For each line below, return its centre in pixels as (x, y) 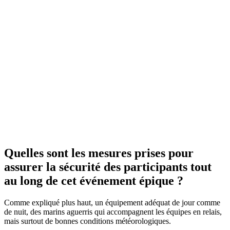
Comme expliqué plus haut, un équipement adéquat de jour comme (112, 202)
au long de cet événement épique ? (94, 180)
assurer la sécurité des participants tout (108, 167)
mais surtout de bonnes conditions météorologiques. (88, 221)
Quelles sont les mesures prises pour (99, 153)
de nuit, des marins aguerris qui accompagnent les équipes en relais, (113, 212)
